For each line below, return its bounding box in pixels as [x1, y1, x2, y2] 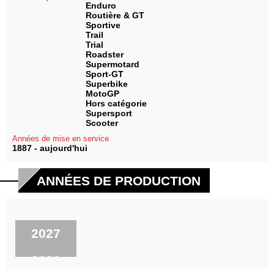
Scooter [86, 118, 118, 128]
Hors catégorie [86, 98, 147, 108]
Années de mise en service [12, 134, 109, 143]
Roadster [86, 50, 124, 59]
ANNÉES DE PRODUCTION [37, 174, 201, 188]
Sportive [86, 20, 120, 30]
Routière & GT [86, 10, 144, 20]
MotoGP [86, 89, 119, 98]
